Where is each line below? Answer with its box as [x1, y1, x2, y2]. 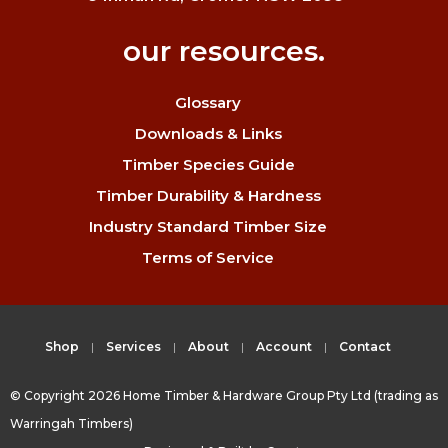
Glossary [175, 93, 241, 113]
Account [256, 339, 312, 355]
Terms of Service [142, 248, 274, 268]
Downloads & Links [134, 124, 282, 144]
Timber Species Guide [121, 155, 295, 175]
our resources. [123, 34, 325, 69]
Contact [339, 339, 391, 355]
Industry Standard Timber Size [89, 217, 327, 237]
